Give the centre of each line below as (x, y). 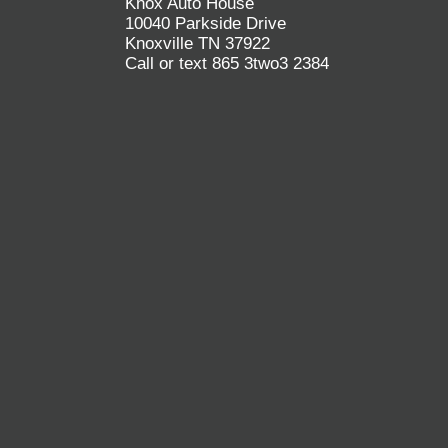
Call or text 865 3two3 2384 (227, 63)
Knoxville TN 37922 (197, 43)
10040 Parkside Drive (205, 23)
